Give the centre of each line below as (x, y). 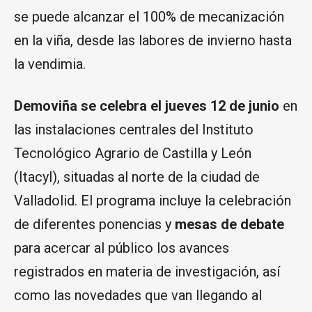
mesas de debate (229, 225)
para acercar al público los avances (122, 248)
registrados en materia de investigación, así (147, 272)
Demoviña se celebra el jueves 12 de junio (147, 106)
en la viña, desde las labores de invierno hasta (153, 41)
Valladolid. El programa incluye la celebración (153, 201)
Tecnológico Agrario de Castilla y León (133, 154)
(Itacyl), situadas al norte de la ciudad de (137, 177)
